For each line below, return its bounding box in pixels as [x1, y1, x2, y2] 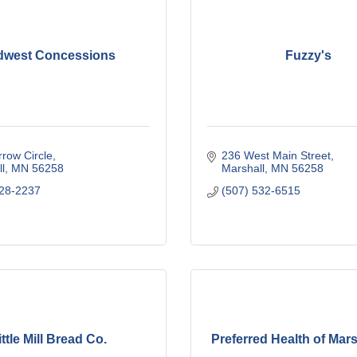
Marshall [221, 161, 265, 175]
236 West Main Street [221, 148, 331, 162]
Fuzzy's [285, 49, 331, 63]
